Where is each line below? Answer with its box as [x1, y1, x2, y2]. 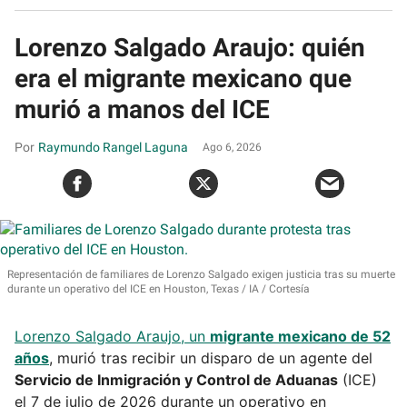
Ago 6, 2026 [203, 140, 262, 154]
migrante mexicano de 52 [210, 326, 391, 345]
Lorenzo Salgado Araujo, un [15, 326, 210, 345]
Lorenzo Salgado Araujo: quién [15, 32, 365, 63]
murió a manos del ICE [15, 94, 270, 124]
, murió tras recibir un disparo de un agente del [49, 348, 372, 367]
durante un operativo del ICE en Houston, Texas [7, 282, 239, 295]
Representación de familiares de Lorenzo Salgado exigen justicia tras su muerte [7, 267, 395, 281]
